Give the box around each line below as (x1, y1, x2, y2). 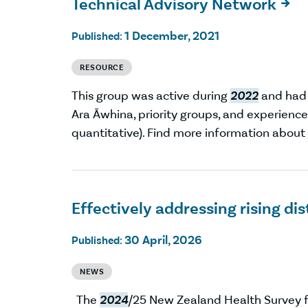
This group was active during (71, 87, 230, 103)
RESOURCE (80, 62, 124, 72)
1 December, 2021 (124, 27, 219, 43)
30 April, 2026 (124, 232, 202, 248)
